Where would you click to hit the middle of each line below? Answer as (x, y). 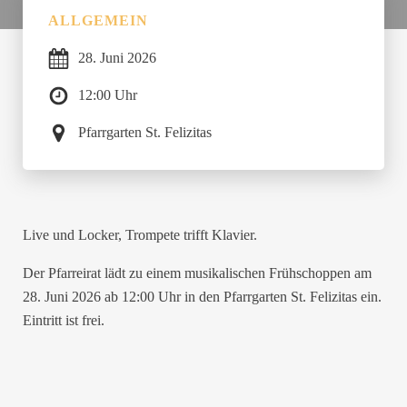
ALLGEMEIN (98, 21)
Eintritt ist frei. (63, 321)
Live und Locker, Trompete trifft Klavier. (139, 235)
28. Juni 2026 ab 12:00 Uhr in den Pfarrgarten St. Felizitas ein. (202, 298)
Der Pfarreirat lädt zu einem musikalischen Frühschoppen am (197, 274)
